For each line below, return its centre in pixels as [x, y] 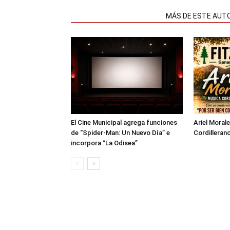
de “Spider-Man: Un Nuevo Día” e [120, 133]
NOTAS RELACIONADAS [115, 16]
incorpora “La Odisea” [104, 143]
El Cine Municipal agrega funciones [124, 122]
